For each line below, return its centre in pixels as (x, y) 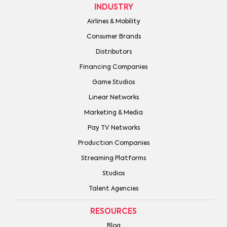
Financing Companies (113, 68)
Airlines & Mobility (113, 22)
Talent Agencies (113, 189)
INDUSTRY (113, 8)
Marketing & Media (113, 113)
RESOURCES (113, 212)
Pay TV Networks (113, 128)
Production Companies (113, 144)
